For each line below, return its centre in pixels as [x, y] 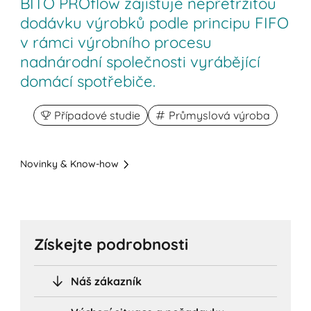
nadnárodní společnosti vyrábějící [141, 62]
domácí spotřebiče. [88, 82]
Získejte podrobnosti [111, 244]
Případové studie [97, 116]
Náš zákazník [107, 281]
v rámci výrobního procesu [116, 43]
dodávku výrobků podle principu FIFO [155, 23]
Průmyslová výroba [219, 116]
